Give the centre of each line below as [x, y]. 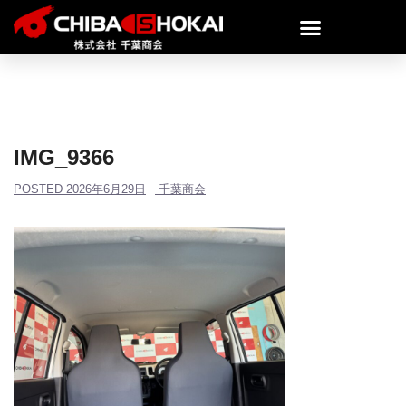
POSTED [40, 189]
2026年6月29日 [106, 189]
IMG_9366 [64, 157]
